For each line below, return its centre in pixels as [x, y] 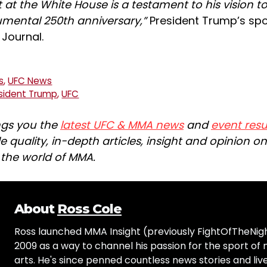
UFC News [30, 80]
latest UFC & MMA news [122, 125]
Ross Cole [89, 209]
